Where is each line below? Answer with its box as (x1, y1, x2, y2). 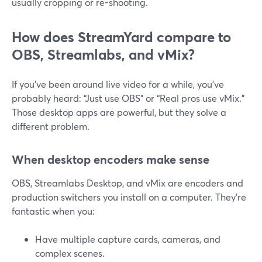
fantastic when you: (12, 205, 95, 217)
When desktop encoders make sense (12, 151, 209, 167)
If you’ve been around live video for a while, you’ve (12, 78, 224, 90)
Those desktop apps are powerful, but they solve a (12, 106, 226, 118)
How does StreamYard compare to (12, 27, 231, 46)
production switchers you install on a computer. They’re (12, 191, 246, 203)
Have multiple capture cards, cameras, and (35, 233, 220, 245)
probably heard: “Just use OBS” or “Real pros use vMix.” (12, 92, 244, 104)
